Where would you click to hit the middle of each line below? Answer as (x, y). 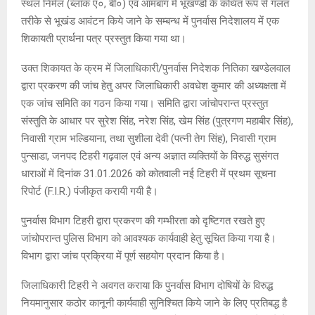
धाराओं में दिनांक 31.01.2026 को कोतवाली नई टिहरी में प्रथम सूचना (148, 173)
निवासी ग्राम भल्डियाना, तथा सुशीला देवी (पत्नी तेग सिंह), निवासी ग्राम (149, 138)
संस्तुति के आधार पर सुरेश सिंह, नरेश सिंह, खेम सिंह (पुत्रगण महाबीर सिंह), (157, 121)
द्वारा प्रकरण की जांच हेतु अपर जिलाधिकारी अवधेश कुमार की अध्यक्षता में (154, 85)
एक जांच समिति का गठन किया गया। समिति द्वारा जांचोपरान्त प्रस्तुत (144, 103)
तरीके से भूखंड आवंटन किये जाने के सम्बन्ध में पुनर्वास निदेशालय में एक (150, 21)
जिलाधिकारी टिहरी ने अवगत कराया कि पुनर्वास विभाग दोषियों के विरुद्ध (147, 285)
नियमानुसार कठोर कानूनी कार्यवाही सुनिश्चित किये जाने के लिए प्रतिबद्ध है (154, 303)
